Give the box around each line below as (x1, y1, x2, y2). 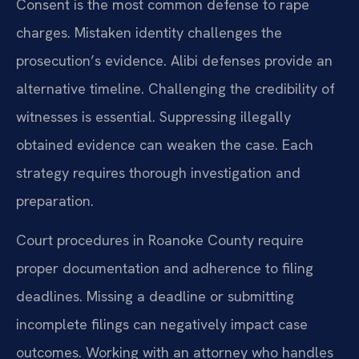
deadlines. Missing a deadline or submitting (16, 287, 294, 306)
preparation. (16, 192, 94, 211)
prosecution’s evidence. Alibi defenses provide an (16, 51, 333, 71)
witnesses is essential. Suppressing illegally (16, 107, 291, 127)
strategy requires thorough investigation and (16, 163, 301, 183)
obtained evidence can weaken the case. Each (16, 135, 313, 155)
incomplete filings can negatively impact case (16, 315, 308, 334)
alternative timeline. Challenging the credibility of (16, 79, 335, 99)
